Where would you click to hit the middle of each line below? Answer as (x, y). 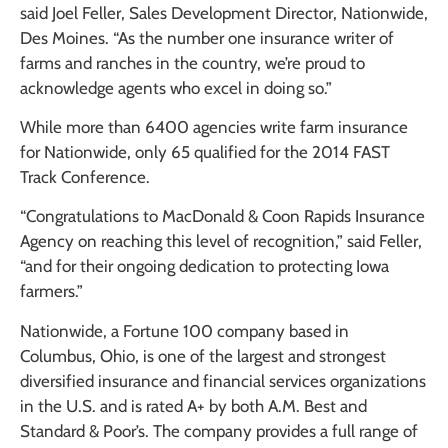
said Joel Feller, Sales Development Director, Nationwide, (224, 12)
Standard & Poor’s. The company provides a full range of (219, 430)
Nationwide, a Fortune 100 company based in (184, 330)
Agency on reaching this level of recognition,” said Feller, (221, 241)
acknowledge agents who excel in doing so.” (176, 87)
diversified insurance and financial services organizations (223, 380)
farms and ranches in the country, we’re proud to (192, 62)
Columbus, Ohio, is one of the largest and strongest (203, 355)
